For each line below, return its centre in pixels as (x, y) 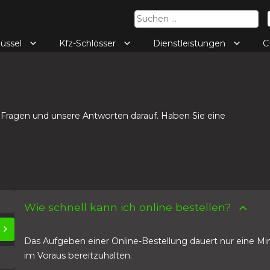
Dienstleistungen (190, 43)
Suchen (147, 14)
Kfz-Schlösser (89, 43)
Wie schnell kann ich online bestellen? (127, 207)
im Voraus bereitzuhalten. (78, 256)
